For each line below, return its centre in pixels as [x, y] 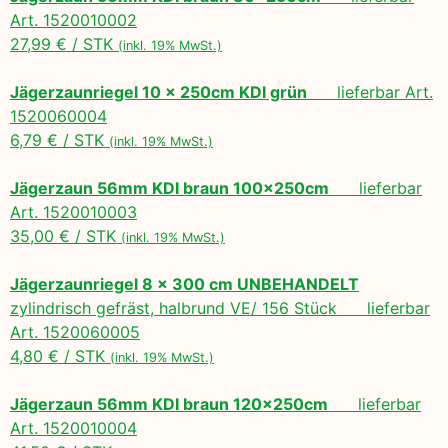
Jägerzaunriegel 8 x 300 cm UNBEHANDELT [184, 283]
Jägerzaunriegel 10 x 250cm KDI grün [158, 91]
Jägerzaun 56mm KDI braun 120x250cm [169, 403]
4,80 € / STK [60, 355]
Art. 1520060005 [75, 331]
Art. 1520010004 [73, 427]
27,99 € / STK [64, 43]
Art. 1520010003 [73, 211]
